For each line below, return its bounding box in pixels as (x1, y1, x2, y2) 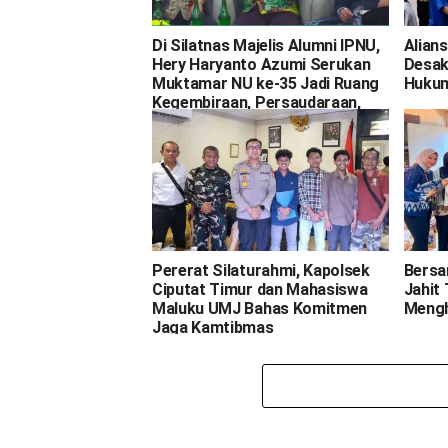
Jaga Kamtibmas (152, 317, 274, 337)
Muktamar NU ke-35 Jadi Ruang (152, 73, 380, 93)
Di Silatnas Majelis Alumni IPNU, (152, 35, 380, 55)
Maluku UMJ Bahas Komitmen (152, 298, 367, 318)
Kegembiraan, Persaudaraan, (152, 92, 361, 112)
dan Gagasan (152, 111, 246, 131)
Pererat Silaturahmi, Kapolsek (152, 260, 370, 280)
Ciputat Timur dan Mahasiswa (152, 279, 368, 299)
